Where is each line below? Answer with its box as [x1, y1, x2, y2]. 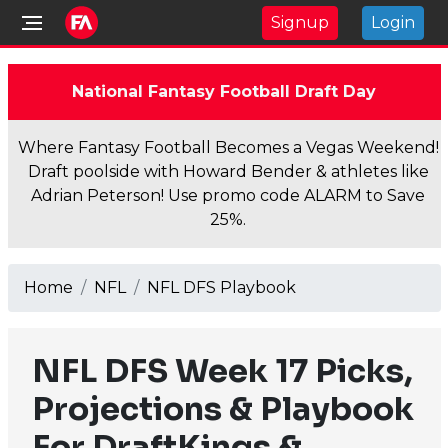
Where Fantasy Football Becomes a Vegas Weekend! [17, 138, 439, 157]
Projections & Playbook [31, 389, 414, 429]
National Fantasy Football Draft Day [72, 82, 376, 101]
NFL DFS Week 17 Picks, [31, 351, 413, 391]
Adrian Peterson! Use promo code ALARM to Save [31, 186, 425, 205]
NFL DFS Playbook [146, 278, 296, 297]
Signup [271, 12, 329, 32]
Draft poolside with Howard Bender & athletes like [27, 162, 429, 181]
